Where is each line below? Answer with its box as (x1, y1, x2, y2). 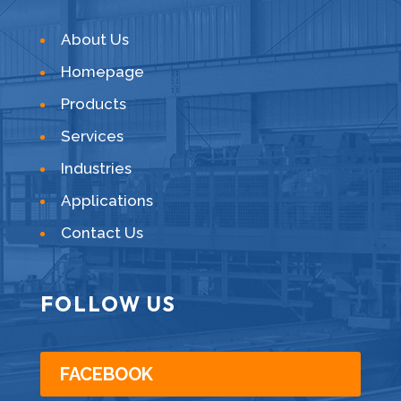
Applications (60, 192, 153, 210)
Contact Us (60, 224, 143, 243)
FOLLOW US (39, 291, 176, 318)
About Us (60, 30, 129, 49)
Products (60, 95, 126, 114)
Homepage (60, 63, 144, 81)
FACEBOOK (59, 363, 153, 386)
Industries (60, 159, 132, 178)
